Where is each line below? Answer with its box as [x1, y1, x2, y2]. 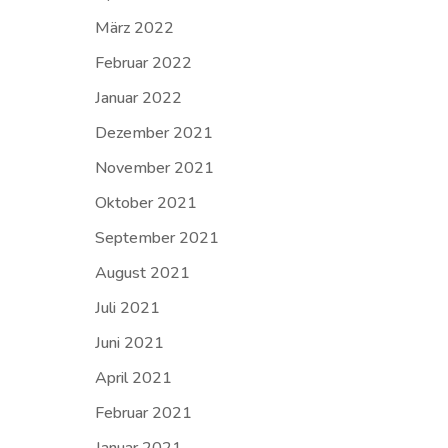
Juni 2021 [94, 332, 164, 354]
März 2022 [94, 17, 174, 39]
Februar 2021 [94, 402, 192, 424]
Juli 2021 [94, 297, 160, 319]
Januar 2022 [94, 87, 182, 109]
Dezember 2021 [94, 122, 213, 144]
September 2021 [94, 227, 219, 249]
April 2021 [94, 367, 172, 389]
